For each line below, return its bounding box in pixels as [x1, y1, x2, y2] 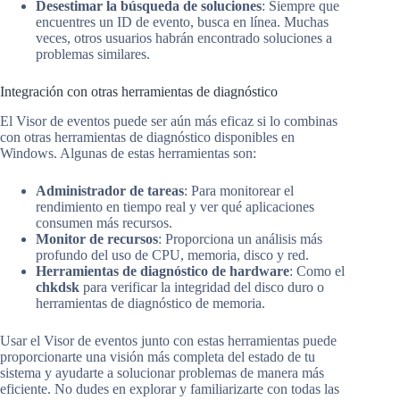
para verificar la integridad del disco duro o [79, 279, 324, 295]
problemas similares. [36, 46, 150, 62]
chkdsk [36, 279, 79, 295]
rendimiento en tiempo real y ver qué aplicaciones [36, 198, 314, 214]
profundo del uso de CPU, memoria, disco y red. [36, 246, 309, 262]
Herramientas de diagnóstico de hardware [36, 262, 289, 279]
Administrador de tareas [36, 182, 184, 198]
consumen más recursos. [36, 214, 172, 230]
